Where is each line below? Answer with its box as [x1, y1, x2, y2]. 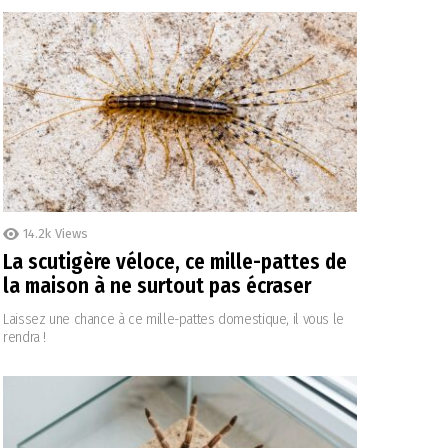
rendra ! [3, 327, 46, 346]
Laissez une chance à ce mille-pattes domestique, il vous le [3, 309, 344, 328]
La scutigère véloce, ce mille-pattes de [3, 248, 347, 275]
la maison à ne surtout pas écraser [3, 272, 311, 299]
